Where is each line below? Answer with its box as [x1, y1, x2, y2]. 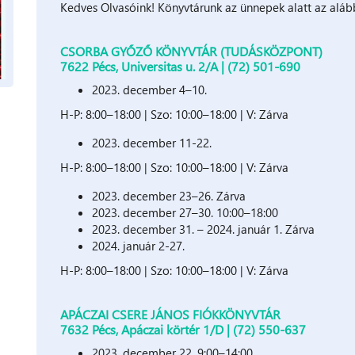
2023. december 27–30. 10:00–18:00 [92, 204, 279, 220]
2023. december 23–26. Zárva [92, 187, 246, 204]
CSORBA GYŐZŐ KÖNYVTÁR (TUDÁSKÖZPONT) [60, 42, 323, 59]
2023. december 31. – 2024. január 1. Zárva [92, 220, 315, 237]
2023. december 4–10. [92, 81, 211, 97]
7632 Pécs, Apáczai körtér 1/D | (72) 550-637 [60, 320, 307, 338]
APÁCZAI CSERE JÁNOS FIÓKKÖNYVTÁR [60, 305, 281, 323]
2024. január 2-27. [92, 237, 185, 254]
